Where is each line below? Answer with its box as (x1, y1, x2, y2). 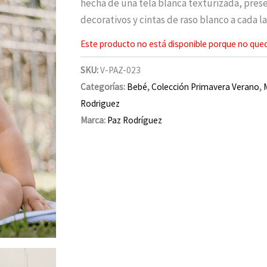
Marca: (80, 114, 108, 126)
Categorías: (80, 80, 128, 92)
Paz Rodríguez (107, 114, 163, 126)
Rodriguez (80, 97, 120, 109)
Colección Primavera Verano (151, 80, 260, 92)
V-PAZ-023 (100, 64, 141, 76)
